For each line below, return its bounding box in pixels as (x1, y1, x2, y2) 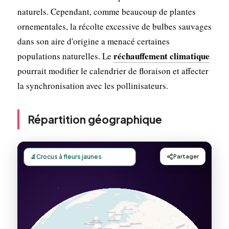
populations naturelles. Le (17, 50, 113, 62)
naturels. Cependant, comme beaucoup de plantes (17, 5, 196, 17)
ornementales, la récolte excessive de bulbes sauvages (17, 20, 212, 32)
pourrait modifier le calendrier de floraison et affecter (17, 64, 209, 77)
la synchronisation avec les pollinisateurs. (17, 79, 168, 91)
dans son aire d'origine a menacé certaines (17, 35, 170, 47)
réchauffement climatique (113, 49, 210, 62)
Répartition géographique (27, 112, 162, 126)
